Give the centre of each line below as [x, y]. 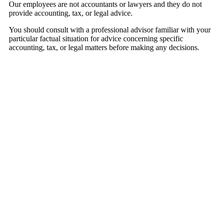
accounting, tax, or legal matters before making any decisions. [104, 48]
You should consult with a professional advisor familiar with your [110, 30]
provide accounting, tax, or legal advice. [71, 13]
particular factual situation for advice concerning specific [96, 39]
